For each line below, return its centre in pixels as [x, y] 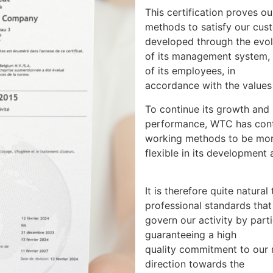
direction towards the [195, 264]
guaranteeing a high [191, 234]
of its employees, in [190, 71]
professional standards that [208, 205]
